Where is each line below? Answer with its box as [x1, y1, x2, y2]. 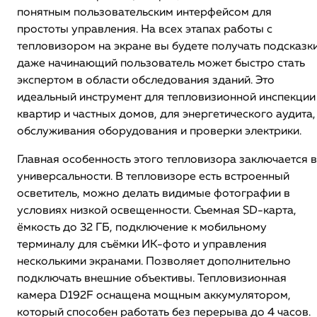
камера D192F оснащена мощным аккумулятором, [17, 290, 291, 301]
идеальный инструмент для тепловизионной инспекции [17, 92, 316, 103]
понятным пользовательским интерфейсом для [17, 7, 272, 18]
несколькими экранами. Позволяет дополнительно [17, 256, 291, 267]
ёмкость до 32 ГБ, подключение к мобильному [17, 222, 267, 234]
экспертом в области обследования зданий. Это [17, 75, 275, 86]
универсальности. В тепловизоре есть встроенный [17, 171, 289, 183]
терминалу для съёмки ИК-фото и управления [17, 239, 267, 250]
